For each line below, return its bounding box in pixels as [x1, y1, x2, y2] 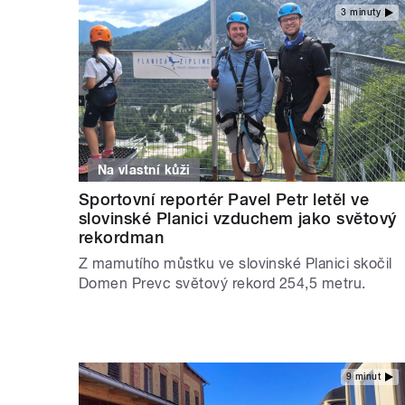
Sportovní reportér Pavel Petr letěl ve [79, 189, 370, 209]
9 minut [345, 372, 381, 382]
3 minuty [341, 6, 381, 17]
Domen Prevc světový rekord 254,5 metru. [79, 274, 366, 292]
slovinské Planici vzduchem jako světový [79, 208, 397, 228]
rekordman [79, 227, 165, 247]
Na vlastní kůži [97, 162, 191, 177]
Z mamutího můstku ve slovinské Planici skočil [79, 254, 392, 272]
